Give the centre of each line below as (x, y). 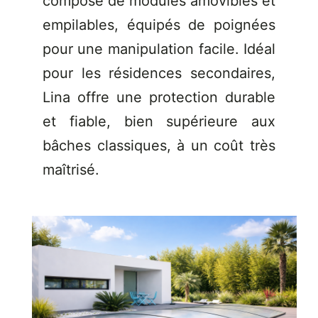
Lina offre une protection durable (159, 97)
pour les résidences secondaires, (159, 73)
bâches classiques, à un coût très (159, 145)
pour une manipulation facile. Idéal (159, 49)
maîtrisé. (71, 169)
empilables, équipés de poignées (159, 24)
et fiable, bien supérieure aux (159, 121)
